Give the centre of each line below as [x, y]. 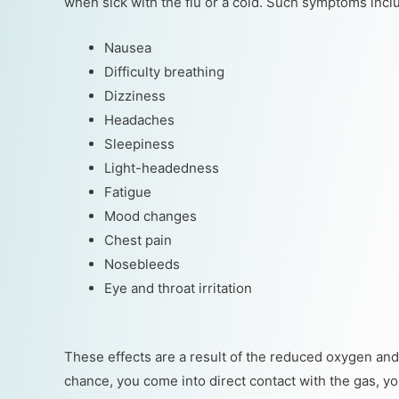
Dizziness [135, 96]
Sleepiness [139, 144]
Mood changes [151, 216]
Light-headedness [162, 168]
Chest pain [138, 240]
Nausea [128, 48]
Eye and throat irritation [178, 288]
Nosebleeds [142, 264]
